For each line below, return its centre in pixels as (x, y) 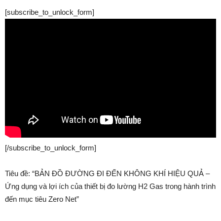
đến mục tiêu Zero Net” (42, 199)
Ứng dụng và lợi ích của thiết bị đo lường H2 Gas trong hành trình (110, 186)
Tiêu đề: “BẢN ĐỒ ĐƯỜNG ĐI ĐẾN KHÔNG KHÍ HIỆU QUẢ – (107, 173)
